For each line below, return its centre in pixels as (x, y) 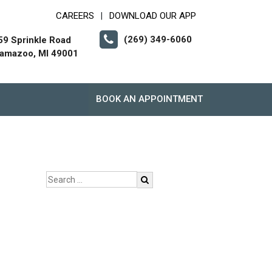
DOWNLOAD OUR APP (153, 16)
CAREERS (75, 16)
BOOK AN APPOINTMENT (149, 99)
